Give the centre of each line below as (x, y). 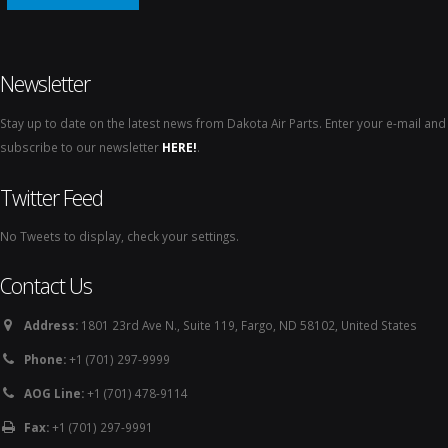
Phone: (45, 358)
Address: (51, 324)
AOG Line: (54, 392)
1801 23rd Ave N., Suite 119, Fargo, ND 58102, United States (247, 324)
